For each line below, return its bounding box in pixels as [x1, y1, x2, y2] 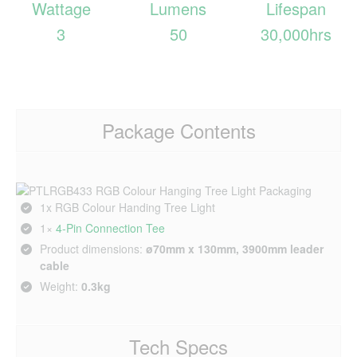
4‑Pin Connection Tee [56, 220, 165, 236]
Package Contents [101, 116, 256, 144]
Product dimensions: [40, 241, 146, 257]
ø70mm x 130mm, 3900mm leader [146, 241, 324, 257]
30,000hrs [260, 22, 331, 45]
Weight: [40, 278, 81, 294]
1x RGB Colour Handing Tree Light [40, 199, 215, 215]
